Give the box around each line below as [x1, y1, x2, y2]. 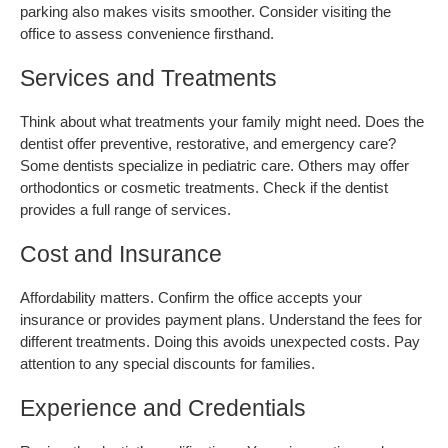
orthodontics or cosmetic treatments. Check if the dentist [20, 179, 388, 196]
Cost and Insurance [20, 240, 222, 267]
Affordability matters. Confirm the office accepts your [20, 289, 362, 306]
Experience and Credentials [20, 394, 306, 421]
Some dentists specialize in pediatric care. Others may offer [20, 157, 409, 174]
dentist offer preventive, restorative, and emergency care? [20, 135, 396, 152]
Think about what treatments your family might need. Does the [20, 113, 424, 130]
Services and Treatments [20, 64, 277, 91]
